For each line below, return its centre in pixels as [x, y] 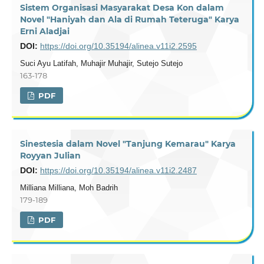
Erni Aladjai [44, 31]
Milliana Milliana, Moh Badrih [69, 187]
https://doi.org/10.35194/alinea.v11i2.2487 [118, 170]
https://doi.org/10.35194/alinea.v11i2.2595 [118, 46]
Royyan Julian [50, 155]
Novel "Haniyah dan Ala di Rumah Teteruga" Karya [129, 19]
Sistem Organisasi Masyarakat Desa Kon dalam [122, 7]
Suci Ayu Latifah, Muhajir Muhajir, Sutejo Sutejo [101, 63]
